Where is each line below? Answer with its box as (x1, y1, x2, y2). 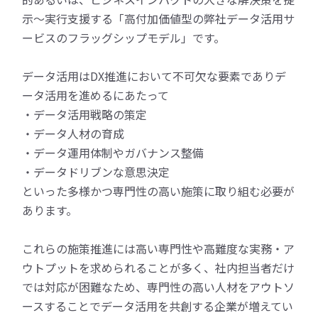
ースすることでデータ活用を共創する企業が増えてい (22, 297, 294, 315)
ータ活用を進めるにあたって (22, 87, 170, 104)
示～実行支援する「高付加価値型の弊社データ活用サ (22, 10, 295, 28)
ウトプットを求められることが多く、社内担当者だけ (22, 259, 295, 277)
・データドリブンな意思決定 (22, 163, 170, 181)
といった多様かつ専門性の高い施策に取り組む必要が (22, 182, 295, 200)
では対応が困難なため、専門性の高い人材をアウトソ (22, 278, 295, 296)
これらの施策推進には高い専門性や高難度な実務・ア (22, 240, 295, 258)
